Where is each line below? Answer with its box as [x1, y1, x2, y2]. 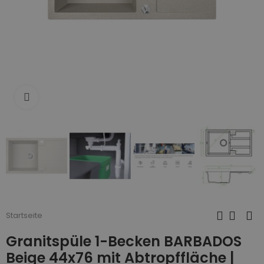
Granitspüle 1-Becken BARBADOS [6, 231, 242, 251]
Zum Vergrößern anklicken [38, 91, 148, 103]
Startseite [6, 210, 42, 222]
